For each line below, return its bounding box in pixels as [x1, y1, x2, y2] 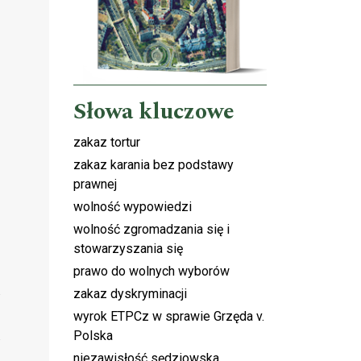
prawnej [73, 176, 117, 192]
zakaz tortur [73, 134, 140, 150]
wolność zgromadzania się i [73, 221, 230, 237]
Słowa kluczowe [73, 93, 234, 129]
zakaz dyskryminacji [73, 285, 187, 301]
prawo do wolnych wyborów [73, 263, 230, 279]
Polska [73, 327, 113, 343]
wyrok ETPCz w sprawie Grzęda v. [73, 308, 264, 324]
